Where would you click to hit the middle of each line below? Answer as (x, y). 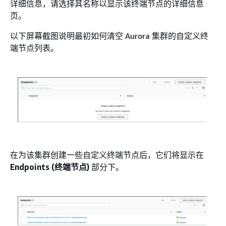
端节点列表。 (34, 48)
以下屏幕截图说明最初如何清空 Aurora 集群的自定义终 (109, 36)
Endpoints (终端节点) (50, 167)
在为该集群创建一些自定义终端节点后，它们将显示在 (107, 155)
